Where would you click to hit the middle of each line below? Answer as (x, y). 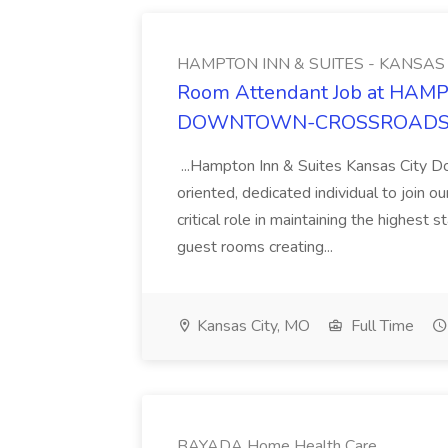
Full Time (380, 326)
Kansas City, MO (251, 326)
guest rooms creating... (257, 247)
